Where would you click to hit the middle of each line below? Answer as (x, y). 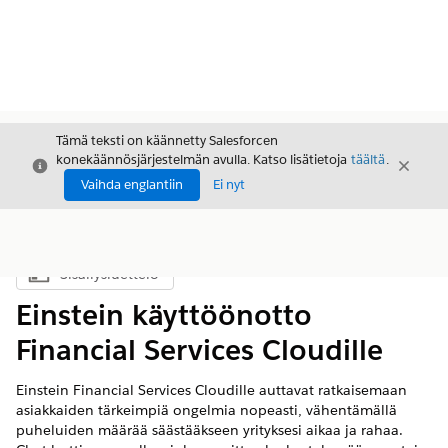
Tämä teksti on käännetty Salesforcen (167, 140)
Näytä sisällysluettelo (155, 279)
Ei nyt (229, 184)
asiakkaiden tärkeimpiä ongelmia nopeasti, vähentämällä (206, 410)
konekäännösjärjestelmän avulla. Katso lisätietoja (203, 159)
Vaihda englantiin (132, 184)
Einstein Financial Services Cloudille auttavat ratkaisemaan (211, 390)
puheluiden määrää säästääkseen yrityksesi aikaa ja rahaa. (209, 430)
